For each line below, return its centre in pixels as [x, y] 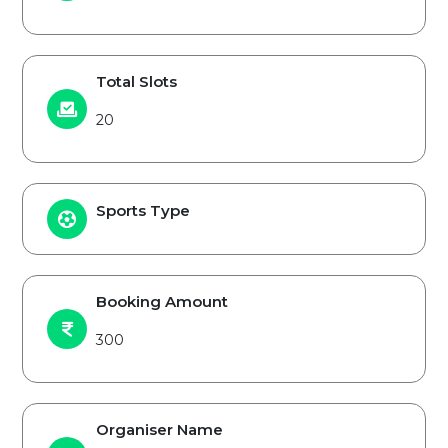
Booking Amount [162, 301]
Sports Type [143, 210]
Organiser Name [159, 429]
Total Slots [136, 81]
